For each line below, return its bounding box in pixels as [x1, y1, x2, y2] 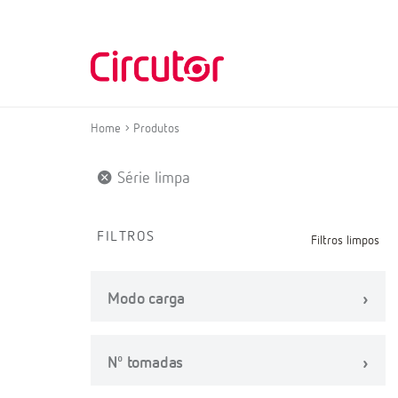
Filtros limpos [311, 235, 380, 247]
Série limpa [113, 171, 190, 187]
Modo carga [107, 291, 186, 307]
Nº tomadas [107, 355, 184, 371]
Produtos [133, 123, 179, 135]
